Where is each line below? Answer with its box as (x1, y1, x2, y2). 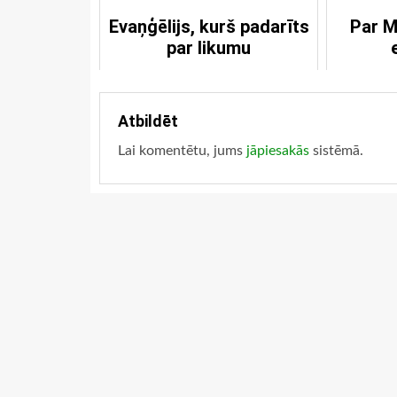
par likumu (167, 37, 252, 58)
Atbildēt (118, 112, 178, 130)
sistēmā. (309, 144, 363, 158)
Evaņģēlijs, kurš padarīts (108, 16, 309, 37)
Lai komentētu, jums (118, 144, 246, 158)
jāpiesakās (246, 144, 309, 158)
